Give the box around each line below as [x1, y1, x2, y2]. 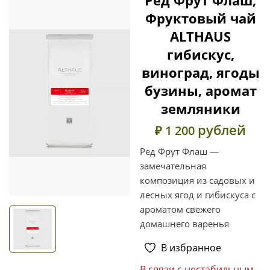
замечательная [140, 159, 206, 172]
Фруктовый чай [145, 8, 256, 27]
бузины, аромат [144, 81, 257, 99]
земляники [160, 99, 240, 118]
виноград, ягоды [141, 63, 260, 81]
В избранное [161, 240, 221, 254]
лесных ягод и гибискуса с [140, 188, 256, 201]
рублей [198, 120, 246, 139]
